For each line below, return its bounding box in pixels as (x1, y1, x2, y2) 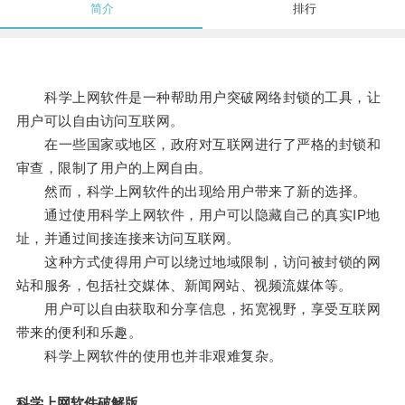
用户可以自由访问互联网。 (15, 113, 184, 129)
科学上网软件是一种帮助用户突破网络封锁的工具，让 (15, 89, 381, 106)
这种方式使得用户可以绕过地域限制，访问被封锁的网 (15, 254, 381, 270)
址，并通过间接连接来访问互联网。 (15, 231, 240, 247)
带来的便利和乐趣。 (15, 325, 143, 341)
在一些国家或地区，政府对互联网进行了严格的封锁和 (15, 137, 381, 153)
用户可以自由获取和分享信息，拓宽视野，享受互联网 (15, 301, 381, 317)
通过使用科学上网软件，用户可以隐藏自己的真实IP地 (15, 207, 381, 223)
